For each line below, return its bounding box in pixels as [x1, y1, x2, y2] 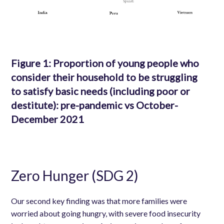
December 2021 [11, 113, 84, 125]
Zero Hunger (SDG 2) [11, 166, 139, 184]
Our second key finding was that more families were [11, 195, 187, 205]
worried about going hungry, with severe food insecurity [11, 208, 201, 218]
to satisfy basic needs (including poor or [11, 85, 190, 97]
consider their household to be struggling [11, 71, 198, 83]
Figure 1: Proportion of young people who [11, 57, 199, 69]
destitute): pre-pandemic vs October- [11, 99, 178, 111]
